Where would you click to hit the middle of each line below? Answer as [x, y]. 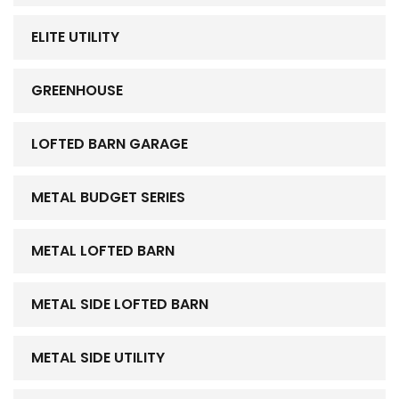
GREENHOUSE [77, 91]
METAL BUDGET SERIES [108, 198]
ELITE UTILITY [75, 37]
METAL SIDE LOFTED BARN [120, 305]
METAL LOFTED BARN [103, 251]
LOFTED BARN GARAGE [110, 144]
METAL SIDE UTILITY [98, 358]
